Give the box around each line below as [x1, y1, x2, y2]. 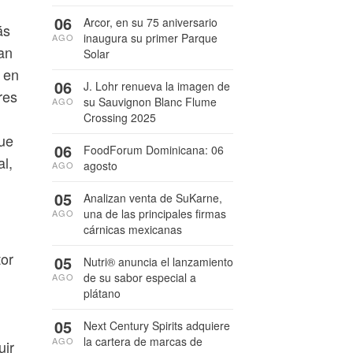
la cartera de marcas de [84, 333, 203, 349]
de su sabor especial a [84, 269, 196, 285]
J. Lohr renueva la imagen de [84, 78, 230, 94]
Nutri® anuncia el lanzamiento [84, 254, 233, 269]
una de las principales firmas [84, 206, 226, 221]
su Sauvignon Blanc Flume [84, 94, 217, 110]
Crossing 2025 [84, 110, 156, 125]
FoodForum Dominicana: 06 [84, 142, 224, 158]
